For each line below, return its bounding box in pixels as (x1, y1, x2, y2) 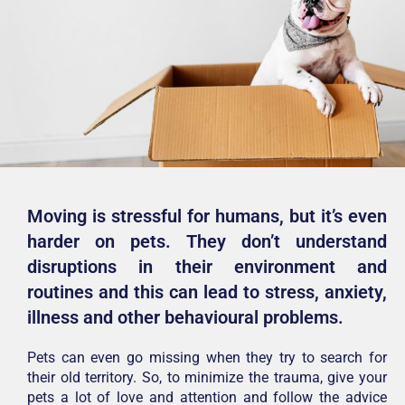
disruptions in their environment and (27, 255, 387, 278)
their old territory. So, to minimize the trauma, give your (27, 368, 387, 386)
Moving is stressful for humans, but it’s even (27, 204, 387, 227)
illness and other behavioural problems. (27, 306, 348, 328)
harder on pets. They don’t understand (27, 230, 387, 252)
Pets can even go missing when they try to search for (27, 348, 387, 366)
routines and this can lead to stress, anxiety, (27, 280, 387, 303)
